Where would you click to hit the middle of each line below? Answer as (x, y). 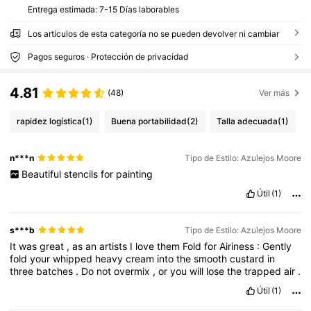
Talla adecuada (247, 121)
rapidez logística (49, 121)
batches (56, 271)
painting (134, 174)
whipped (74, 258)
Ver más (275, 93)
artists (115, 246)
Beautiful (42, 174)
